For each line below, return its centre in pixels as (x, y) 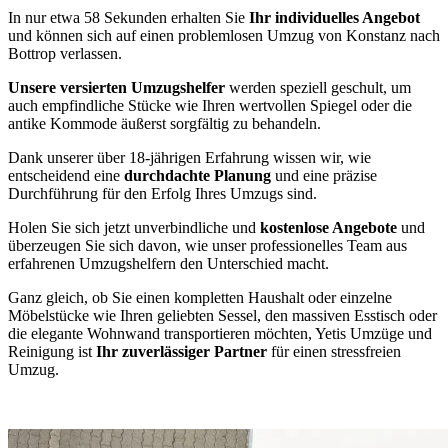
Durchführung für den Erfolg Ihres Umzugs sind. (162, 193)
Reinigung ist (52, 351)
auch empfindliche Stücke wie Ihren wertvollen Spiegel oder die (210, 105)
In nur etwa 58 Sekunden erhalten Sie (128, 17)
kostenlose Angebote (328, 227)
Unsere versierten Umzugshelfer (118, 87)
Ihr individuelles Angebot (334, 17)
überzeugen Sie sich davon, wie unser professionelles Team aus (207, 245)
